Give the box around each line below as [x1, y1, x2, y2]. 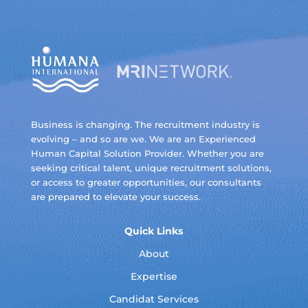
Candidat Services [109, 292, 199, 305]
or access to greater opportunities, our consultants [30, 176, 261, 188]
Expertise [130, 269, 177, 283]
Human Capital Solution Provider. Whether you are [30, 147, 264, 159]
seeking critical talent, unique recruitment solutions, [30, 162, 272, 173]
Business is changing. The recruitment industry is [30, 118, 260, 130]
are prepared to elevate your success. [30, 190, 201, 202]
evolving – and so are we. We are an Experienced [30, 133, 256, 144]
